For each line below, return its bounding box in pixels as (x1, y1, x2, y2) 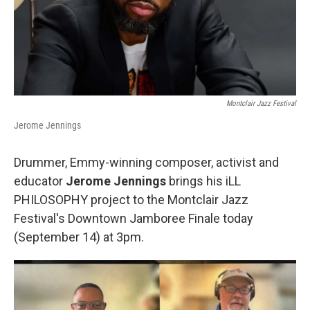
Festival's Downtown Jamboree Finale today (14, 211, 253, 226)
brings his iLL (169, 174, 241, 188)
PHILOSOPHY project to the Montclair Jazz (14, 192, 248, 207)
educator (14, 174, 66, 188)
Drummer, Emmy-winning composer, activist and (14, 155, 279, 170)
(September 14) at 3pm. (14, 230, 144, 244)
